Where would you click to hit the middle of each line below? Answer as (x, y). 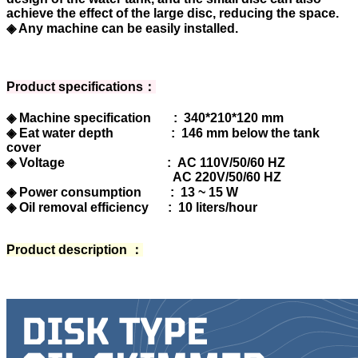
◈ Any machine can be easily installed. (124, 28)
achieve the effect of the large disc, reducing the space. (174, 13)
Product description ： (75, 249)
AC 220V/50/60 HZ (145, 177)
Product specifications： (81, 86)
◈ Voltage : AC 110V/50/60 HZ (147, 162)
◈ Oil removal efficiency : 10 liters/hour (133, 207)
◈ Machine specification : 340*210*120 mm (145, 117)
